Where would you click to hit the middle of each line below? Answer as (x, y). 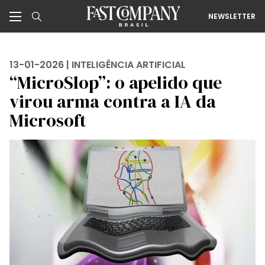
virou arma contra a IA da (113, 101)
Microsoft (48, 120)
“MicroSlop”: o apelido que (116, 83)
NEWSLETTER (232, 16)
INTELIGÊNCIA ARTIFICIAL (129, 65)
